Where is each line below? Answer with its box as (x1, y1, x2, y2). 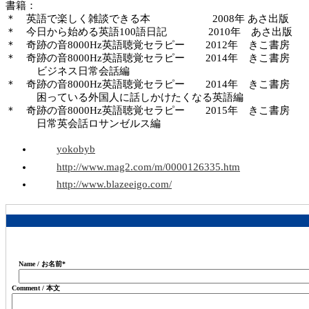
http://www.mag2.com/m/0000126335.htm (57, 161, 240, 172)
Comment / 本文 (12, 283, 60, 292)
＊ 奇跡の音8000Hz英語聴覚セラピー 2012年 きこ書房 (6, 39, 290, 51)
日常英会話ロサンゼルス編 (6, 118, 161, 130)
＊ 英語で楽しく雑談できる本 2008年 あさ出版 (6, 13, 289, 25)
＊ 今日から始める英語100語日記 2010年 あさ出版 (6, 26, 292, 38)
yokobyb (57, 143, 95, 155)
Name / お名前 (19, 259, 62, 268)
